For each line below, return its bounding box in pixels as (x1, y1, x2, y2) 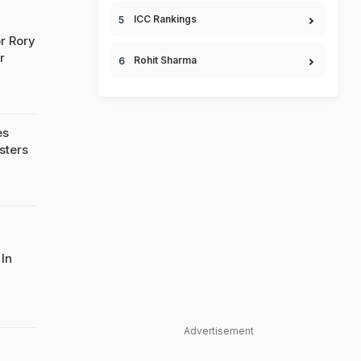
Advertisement (183, 325, 254, 337)
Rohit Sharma (134, 54, 197, 66)
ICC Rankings (134, 13, 197, 25)
